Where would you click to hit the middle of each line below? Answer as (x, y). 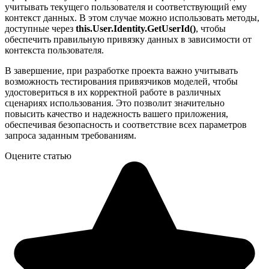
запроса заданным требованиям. (71, 135)
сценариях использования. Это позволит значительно (115, 103)
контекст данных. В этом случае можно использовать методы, (132, 18)
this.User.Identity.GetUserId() (136, 29)
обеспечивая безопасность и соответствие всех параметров (126, 125)
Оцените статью (38, 156)
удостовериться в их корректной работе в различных (113, 92)
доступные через (40, 29)
